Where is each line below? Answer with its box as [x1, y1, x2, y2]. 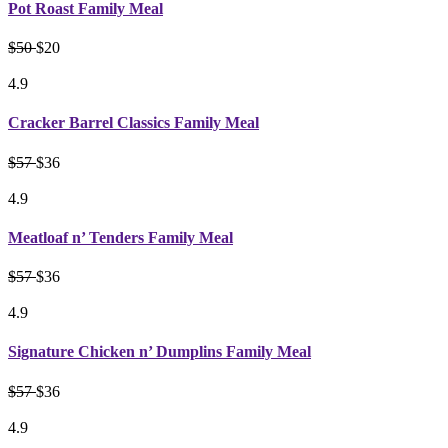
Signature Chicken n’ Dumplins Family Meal [8, 343, 311, 361]
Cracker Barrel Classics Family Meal [8, 114, 259, 132]
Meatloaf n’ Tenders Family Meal [8, 228, 233, 246]
